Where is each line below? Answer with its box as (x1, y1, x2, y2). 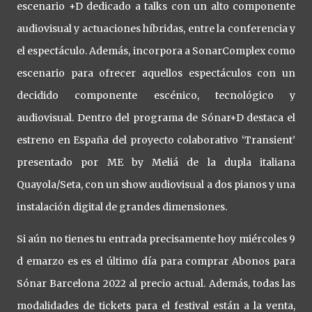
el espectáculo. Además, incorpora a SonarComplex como (17, 45, 295, 58)
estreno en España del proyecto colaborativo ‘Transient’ (17, 134, 295, 147)
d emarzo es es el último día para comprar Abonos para (17, 255, 295, 268)
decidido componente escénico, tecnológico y (17, 89, 295, 102)
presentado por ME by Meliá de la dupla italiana (17, 156, 295, 169)
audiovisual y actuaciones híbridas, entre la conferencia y (17, 22, 295, 36)
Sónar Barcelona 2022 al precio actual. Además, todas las (17, 277, 295, 290)
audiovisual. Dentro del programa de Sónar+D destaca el (17, 111, 295, 125)
